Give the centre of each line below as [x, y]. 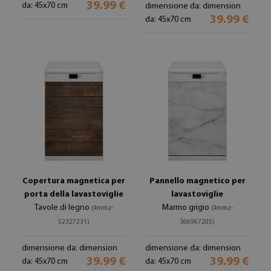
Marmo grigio [186, 208]
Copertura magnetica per [74, 181]
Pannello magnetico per [197, 181]
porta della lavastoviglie [74, 194]
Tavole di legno [63, 208]
